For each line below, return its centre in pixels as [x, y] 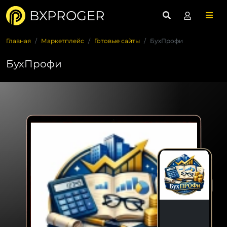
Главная [18, 41]
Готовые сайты [117, 41]
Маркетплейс [63, 41]
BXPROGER [67, 15]
